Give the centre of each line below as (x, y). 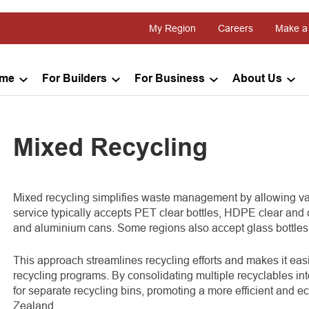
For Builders (74, 79)
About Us (257, 79)
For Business (170, 79)
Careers (236, 28)
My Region (172, 28)
